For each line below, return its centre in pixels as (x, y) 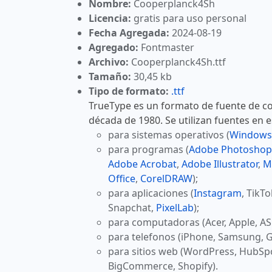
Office (122, 179)
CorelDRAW (166, 179)
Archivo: (109, 62)
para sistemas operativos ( (169, 135)
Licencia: (110, 19)
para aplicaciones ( (151, 193)
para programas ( (148, 150)
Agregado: (114, 48)
